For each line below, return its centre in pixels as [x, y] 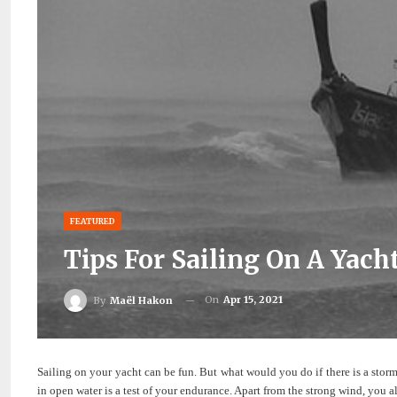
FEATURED [93, 222]
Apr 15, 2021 [253, 300]
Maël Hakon [141, 300]
